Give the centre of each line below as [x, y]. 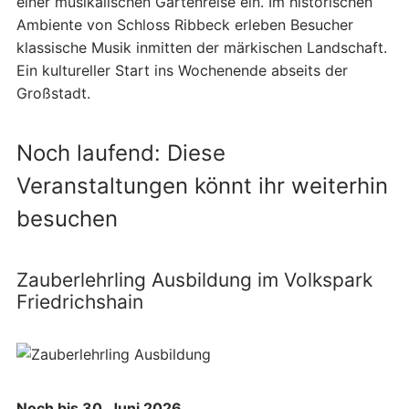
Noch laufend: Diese [121, 153]
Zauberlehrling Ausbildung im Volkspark [194, 280]
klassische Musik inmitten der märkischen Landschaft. [202, 48]
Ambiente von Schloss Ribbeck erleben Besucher [185, 25]
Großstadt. [53, 94]
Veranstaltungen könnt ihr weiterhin [202, 186]
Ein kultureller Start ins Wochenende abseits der [182, 71]
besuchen [67, 219]
